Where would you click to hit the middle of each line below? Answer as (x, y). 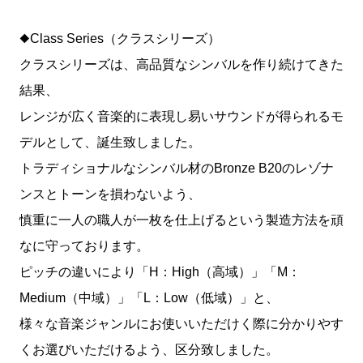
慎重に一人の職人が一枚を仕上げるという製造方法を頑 (181, 220)
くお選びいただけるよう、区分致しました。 (149, 350)
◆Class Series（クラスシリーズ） (120, 38)
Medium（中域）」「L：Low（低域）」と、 (149, 298)
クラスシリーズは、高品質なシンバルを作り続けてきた (181, 64)
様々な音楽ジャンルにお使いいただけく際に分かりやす (181, 324)
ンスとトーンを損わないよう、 (110, 194)
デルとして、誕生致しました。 (110, 142)
